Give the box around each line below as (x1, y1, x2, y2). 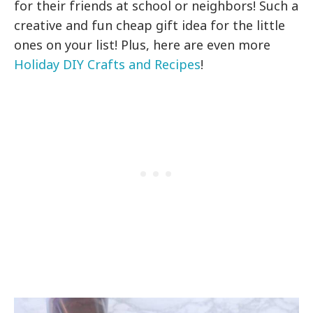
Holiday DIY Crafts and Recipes (14, 56, 201, 73)
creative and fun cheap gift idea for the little (14, 17, 286, 34)
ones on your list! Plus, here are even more (14, 36, 271, 54)
